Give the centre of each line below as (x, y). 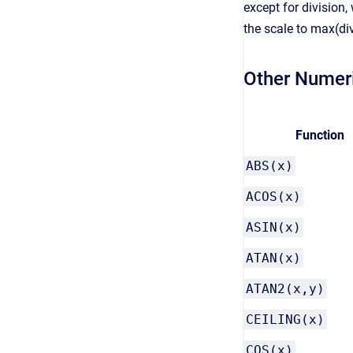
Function (320, 135)
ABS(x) (269, 166)
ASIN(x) (273, 227)
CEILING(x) (285, 320)
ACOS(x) (273, 197)
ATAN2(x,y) (285, 289)
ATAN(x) (273, 258)
